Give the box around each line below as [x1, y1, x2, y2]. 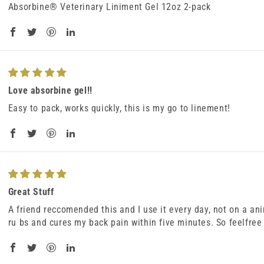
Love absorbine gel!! [8, 85, 93, 96]
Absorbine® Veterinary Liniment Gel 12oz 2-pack [8, 1, 211, 12]
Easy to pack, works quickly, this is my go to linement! [8, 103, 230, 114]
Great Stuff [8, 186, 54, 197]
